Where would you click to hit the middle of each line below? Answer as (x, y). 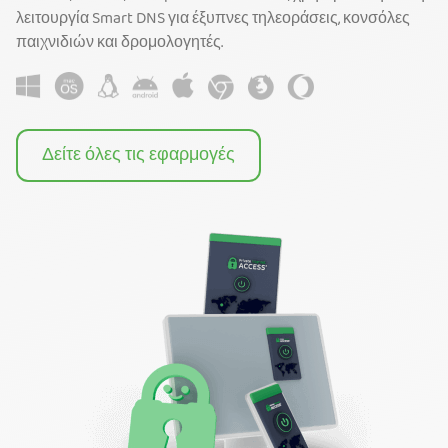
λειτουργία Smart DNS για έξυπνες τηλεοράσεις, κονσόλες (213, 19)
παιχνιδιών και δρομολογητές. (119, 43)
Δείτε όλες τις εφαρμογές (138, 156)
